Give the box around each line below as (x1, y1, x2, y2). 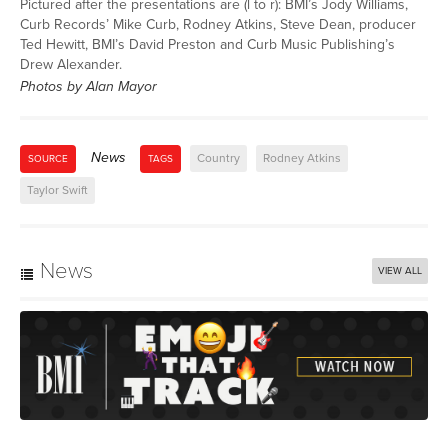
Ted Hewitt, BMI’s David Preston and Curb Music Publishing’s (20, 35, 395, 53)
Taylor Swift (27, 182, 88, 197)
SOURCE (28, 152, 68, 165)
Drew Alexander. (20, 55, 122, 73)
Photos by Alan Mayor (20, 77, 157, 95)
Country (197, 150, 240, 165)
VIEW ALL (378, 264, 422, 277)
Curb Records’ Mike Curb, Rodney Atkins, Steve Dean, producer (20, 15, 416, 33)
